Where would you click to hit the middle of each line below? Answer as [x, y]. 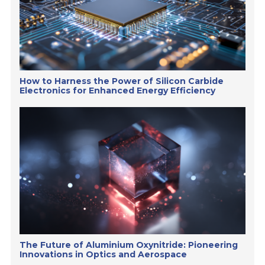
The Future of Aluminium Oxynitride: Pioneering [129, 245]
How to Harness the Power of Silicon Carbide [122, 81]
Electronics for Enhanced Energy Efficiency [118, 91]
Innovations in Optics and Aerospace [104, 254]
